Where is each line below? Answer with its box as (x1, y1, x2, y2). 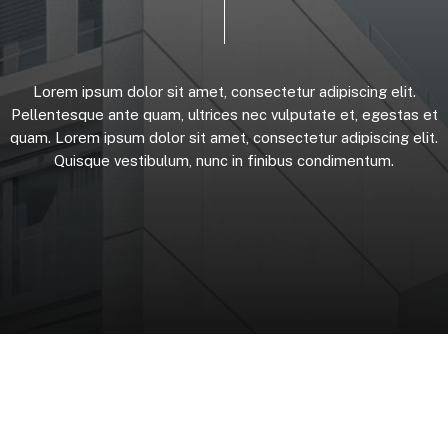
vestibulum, (114, 151, 192, 169)
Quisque (54, 151, 110, 169)
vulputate (270, 105, 336, 123)
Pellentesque (10, 105, 104, 123)
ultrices (187, 105, 238, 123)
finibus (247, 151, 293, 169)
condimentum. (297, 151, 394, 169)
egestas (361, 105, 419, 123)
